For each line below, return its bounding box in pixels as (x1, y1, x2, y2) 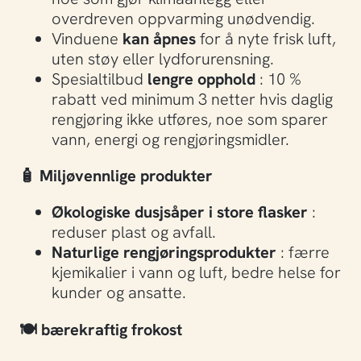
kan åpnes (122, 27, 196, 48)
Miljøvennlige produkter (35, 164, 213, 185)
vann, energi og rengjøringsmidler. (52, 128, 289, 149)
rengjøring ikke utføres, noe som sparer (52, 108, 328, 129)
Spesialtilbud (52, 68, 147, 89)
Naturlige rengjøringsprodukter (52, 241, 276, 262)
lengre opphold (147, 68, 255, 89)
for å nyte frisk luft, (196, 27, 336, 48)
